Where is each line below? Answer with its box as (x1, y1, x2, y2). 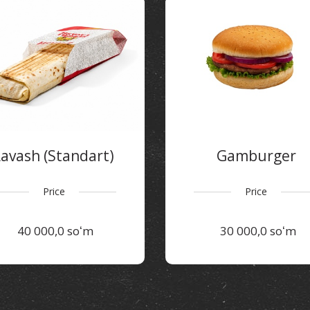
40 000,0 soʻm (17, 223, 94, 239)
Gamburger (216, 145, 296, 165)
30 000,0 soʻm (219, 223, 296, 239)
